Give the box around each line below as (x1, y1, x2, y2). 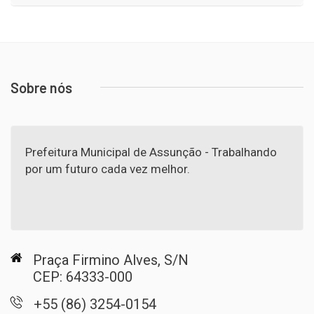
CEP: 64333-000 (33, 268, 132, 285)
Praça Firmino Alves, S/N (33, 251, 189, 268)
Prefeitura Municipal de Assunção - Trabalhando (25, 144, 277, 159)
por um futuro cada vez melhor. (25, 161, 190, 176)
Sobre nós (11, 78, 72, 96)
